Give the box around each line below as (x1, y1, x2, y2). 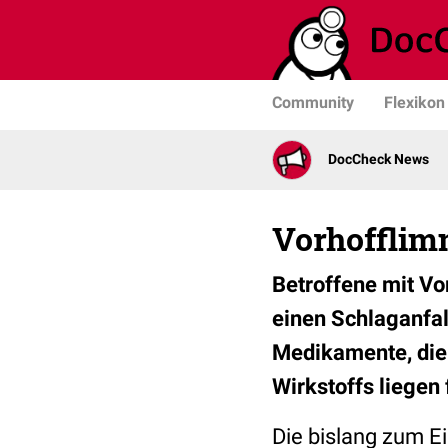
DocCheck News (328, 151, 429, 168)
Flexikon (384, 93, 445, 112)
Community (272, 93, 354, 112)
